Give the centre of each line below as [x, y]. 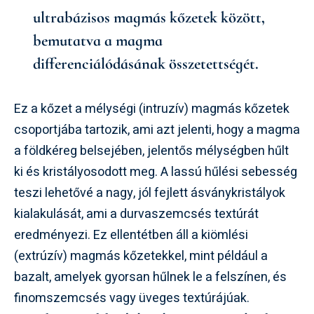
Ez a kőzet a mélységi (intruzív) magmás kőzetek [152, 109]
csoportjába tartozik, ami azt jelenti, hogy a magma [157, 130]
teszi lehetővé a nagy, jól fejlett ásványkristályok [150, 193]
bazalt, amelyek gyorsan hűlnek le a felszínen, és [150, 277]
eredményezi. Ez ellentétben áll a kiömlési [131, 235]
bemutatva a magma [98, 40]
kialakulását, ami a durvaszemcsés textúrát [136, 214]
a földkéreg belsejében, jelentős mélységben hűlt [151, 151]
